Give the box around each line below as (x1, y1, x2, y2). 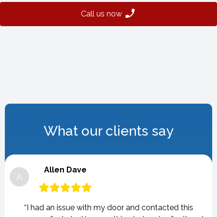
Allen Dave (44, 165, 87, 174)
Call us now (81, 9, 124, 18)
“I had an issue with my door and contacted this (24, 203, 193, 212)
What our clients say (44, 123, 173, 139)
